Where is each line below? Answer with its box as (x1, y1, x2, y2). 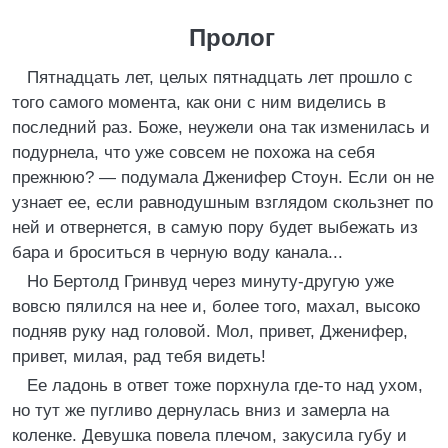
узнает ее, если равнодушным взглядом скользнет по (12, 193, 433, 212)
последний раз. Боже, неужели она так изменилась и (12, 118, 430, 137)
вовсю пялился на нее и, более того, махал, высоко (12, 297, 420, 316)
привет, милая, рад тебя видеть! (12, 347, 266, 366)
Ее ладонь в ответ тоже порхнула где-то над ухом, (27, 376, 423, 395)
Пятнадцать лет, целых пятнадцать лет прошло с (27, 68, 413, 87)
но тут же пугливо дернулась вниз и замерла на (12, 401, 389, 420)
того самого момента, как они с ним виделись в (12, 93, 386, 112)
